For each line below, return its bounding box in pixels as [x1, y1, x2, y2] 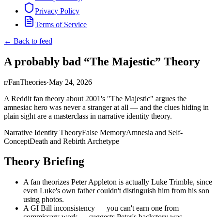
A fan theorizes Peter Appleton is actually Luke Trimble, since [23, 178, 212, 186]
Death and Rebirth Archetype [30, 137, 119, 145]
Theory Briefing [4, 155, 84, 168]
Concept [4, 137, 30, 145]
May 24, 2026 [49, 77, 92, 86]
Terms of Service [35, 20, 87, 29]
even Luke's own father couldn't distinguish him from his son [23, 186, 209, 195]
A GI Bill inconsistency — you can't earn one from [23, 204, 179, 213]
